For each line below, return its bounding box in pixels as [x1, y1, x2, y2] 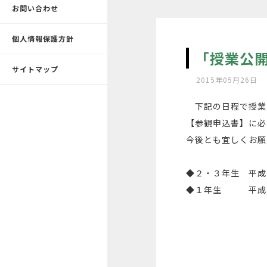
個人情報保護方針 [12, 33, 74, 44]
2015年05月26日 [196, 74, 257, 85]
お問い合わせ [12, 3, 58, 13]
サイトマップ [12, 64, 58, 74]
